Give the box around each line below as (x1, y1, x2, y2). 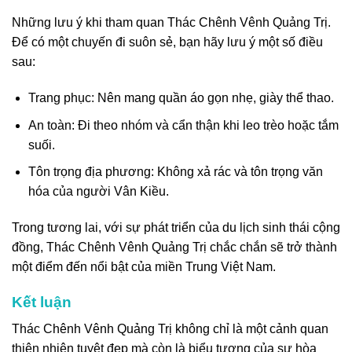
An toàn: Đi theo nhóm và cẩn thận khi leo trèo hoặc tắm (27, 118, 339, 132)
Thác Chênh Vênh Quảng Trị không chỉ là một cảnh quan (12, 322, 328, 336)
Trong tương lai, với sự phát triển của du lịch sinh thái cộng (12, 220, 340, 234)
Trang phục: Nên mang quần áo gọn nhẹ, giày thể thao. (27, 91, 334, 104)
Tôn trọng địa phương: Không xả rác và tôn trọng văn (27, 165, 323, 179)
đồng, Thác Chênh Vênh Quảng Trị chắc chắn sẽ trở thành (12, 240, 337, 254)
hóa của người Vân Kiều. (27, 185, 169, 199)
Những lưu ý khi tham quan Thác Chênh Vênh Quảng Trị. (12, 16, 331, 30)
